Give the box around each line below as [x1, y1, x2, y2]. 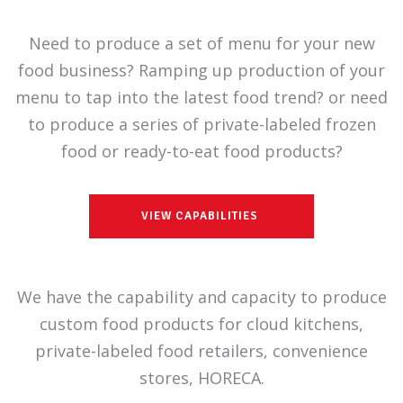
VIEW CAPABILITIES [141, 209, 258, 223]
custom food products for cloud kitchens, [40, 313, 363, 335]
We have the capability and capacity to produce [16, 286, 387, 308]
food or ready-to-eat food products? [60, 140, 343, 162]
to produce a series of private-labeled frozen [27, 113, 376, 135]
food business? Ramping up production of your [18, 59, 385, 81]
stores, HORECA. [139, 367, 264, 389]
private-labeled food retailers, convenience [35, 340, 368, 362]
